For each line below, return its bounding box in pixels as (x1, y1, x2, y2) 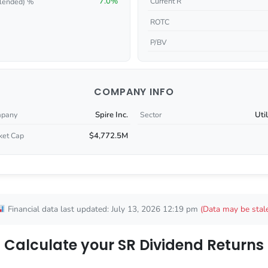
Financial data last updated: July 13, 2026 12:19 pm (5, 203, 200, 215)
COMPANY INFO (93, 85, 175, 99)
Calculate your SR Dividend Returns (4, 235, 264, 255)
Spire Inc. (95, 109, 128, 120)
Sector (140, 109, 162, 120)
